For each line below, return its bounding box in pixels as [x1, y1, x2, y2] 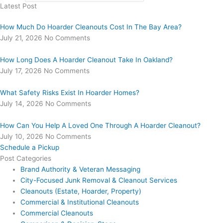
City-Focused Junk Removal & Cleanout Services [20, 176, 178, 184]
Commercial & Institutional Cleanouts [20, 198, 139, 206]
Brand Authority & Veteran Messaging [20, 165, 141, 173]
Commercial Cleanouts [20, 209, 94, 217]
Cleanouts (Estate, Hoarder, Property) [20, 187, 142, 195]
